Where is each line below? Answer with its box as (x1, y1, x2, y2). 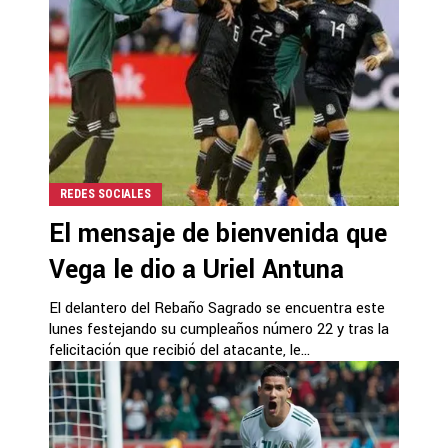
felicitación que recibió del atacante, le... (49, 340, 310, 361)
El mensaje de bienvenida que (49, 216, 387, 252)
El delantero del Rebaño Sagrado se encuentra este (49, 298, 385, 319)
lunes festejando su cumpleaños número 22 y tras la (49, 319, 389, 340)
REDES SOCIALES (60, 187, 151, 201)
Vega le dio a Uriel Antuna (49, 252, 344, 288)
